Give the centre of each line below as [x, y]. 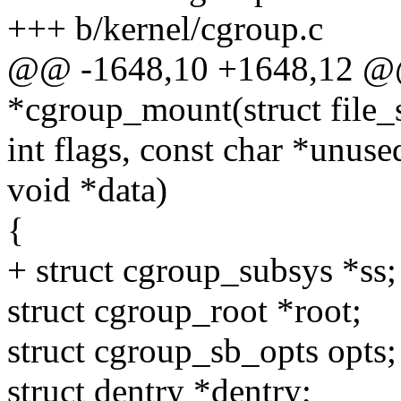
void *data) [87, 190]
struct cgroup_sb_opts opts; [202, 351]
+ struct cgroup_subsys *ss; [202, 270]
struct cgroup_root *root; [184, 311]
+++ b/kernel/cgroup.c [165, 29]
